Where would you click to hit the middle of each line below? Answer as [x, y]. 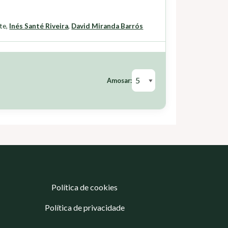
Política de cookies [84, 187]
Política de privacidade [84, 208]
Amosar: [119, 81]
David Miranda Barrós [107, 26]
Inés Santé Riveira [39, 26]
